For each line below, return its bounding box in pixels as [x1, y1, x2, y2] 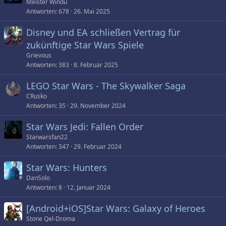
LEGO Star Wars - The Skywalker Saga [26, 80, 186, 92]
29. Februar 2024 [74, 142, 122, 151]
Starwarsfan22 [26, 133, 68, 141]
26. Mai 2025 [74, 7, 110, 16]
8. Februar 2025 [74, 61, 118, 69]
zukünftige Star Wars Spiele [26, 39, 144, 51]
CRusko [26, 92, 47, 100]
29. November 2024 [70, 101, 126, 110]
